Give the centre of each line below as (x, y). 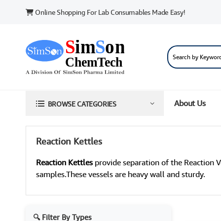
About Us (190, 103)
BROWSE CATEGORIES (82, 104)
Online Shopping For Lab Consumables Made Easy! (109, 12)
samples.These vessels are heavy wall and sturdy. (121, 174)
